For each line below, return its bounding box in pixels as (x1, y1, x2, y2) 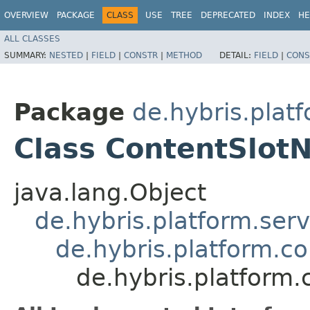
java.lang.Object (14, 178, 206, 206)
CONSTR (124, 50, 158, 60)
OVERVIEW (4, 10, 48, 20)
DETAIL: (219, 50, 254, 60)
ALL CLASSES (4, 33, 60, 44)
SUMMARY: (4, 50, 49, 60)
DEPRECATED (201, 10, 255, 20)
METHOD (166, 50, 202, 60)
